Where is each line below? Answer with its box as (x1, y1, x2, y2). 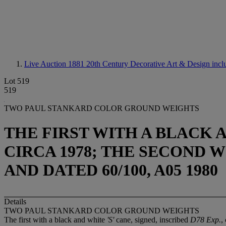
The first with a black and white (4, 215, 107, 224)
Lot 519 (4, 77, 29, 85)
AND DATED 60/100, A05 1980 (4, 161, 218, 180)
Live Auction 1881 (24, 60, 86, 68)
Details (4, 197, 26, 206)
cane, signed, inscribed (114, 215, 190, 224)
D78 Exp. (190, 215, 221, 224)
